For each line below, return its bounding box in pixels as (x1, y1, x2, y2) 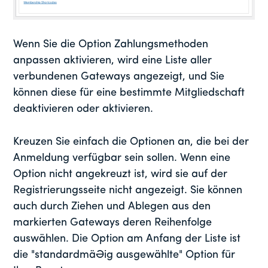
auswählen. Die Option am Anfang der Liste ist (13, 233, 241, 245)
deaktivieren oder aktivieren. (13, 103, 154, 115)
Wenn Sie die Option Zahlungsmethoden (13, 38, 209, 50)
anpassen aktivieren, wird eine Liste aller (13, 54, 212, 66)
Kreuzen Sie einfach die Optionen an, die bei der (13, 136, 249, 148)
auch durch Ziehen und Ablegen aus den (13, 200, 211, 212)
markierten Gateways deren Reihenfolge (13, 217, 212, 229)
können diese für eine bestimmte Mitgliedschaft (13, 87, 245, 99)
